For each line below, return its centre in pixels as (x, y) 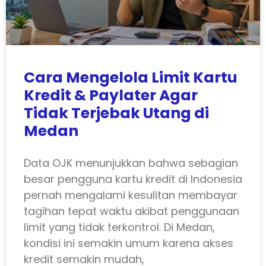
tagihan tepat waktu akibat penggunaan (132, 211)
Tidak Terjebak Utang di (116, 113)
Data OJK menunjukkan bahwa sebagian (131, 163)
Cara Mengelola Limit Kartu (131, 78)
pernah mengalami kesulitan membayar (131, 195)
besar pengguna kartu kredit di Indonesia (133, 179)
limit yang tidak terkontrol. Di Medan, (119, 227)
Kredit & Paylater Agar (111, 96)
